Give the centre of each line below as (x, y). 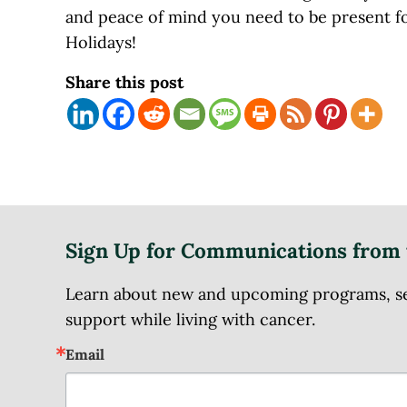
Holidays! (101, 42)
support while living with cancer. (190, 319)
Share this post (124, 82)
